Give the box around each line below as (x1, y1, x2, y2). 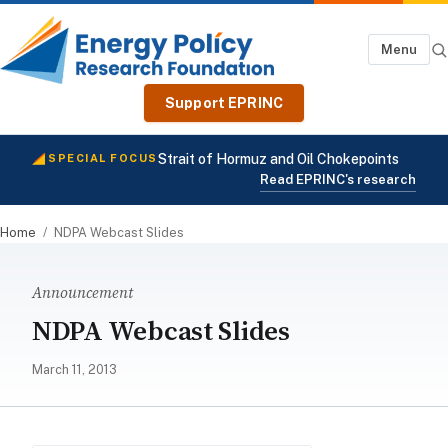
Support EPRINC (165, 94, 283, 111)
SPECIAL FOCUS (48, 152, 159, 165)
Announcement (32, 281, 133, 303)
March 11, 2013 (32, 361, 117, 377)
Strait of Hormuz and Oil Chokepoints (158, 150, 400, 167)
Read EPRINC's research (260, 171, 416, 187)
